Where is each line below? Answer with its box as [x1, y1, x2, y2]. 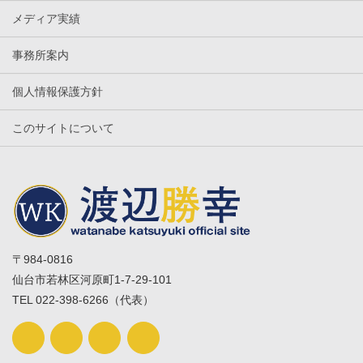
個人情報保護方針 [12, 85, 103, 99]
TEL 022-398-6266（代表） [12, 293, 154, 307]
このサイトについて [12, 122, 114, 135]
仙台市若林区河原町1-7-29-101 [12, 273, 172, 287]
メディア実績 [12, 12, 80, 26]
